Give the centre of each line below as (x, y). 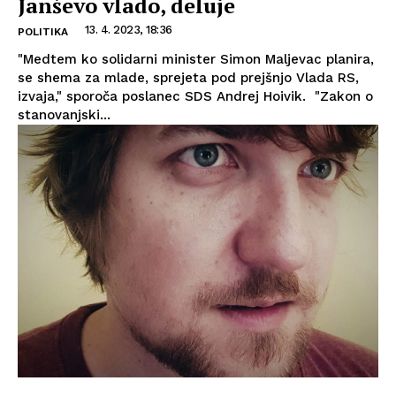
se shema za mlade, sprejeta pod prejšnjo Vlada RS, (188, 78)
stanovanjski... (64, 115)
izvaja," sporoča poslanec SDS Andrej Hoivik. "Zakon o (195, 97)
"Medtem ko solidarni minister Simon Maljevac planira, (196, 60)
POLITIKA (43, 32)
